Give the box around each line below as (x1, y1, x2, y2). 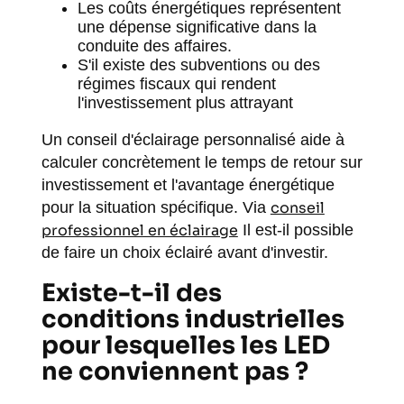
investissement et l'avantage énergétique (41, 176, 335, 194)
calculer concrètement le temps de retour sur (41, 153, 363, 171)
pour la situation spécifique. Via (41, 198, 271, 216)
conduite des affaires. (77, 37, 232, 55)
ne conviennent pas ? (41, 356, 308, 387)
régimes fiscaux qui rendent (77, 75, 276, 93)
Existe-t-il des (41, 278, 222, 308)
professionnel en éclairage (41, 221, 238, 240)
